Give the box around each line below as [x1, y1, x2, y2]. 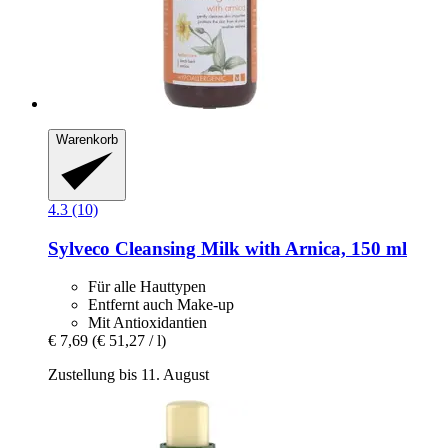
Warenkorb [56, 131, 118, 147]
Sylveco [48, 237, 110, 259]
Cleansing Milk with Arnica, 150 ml [110, 237, 407, 259]
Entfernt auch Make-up [88, 296, 234, 314]
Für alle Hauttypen [88, 278, 206, 296]
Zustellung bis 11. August [48, 366, 209, 384]
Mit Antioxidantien [88, 314, 207, 332]
